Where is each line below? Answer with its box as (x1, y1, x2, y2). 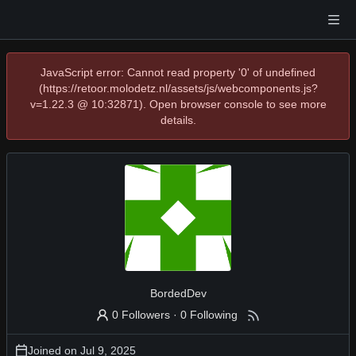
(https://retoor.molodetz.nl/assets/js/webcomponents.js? (38, 82, 318, 95)
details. (160, 114, 196, 126)
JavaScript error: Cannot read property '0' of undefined (41, 66, 315, 79)
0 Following (180, 308, 238, 321)
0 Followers (112, 308, 171, 321)
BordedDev (149, 286, 207, 300)
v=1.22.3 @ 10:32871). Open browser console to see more (29, 98, 327, 110)
